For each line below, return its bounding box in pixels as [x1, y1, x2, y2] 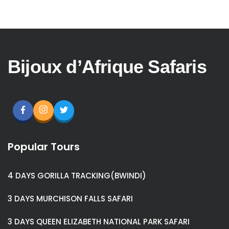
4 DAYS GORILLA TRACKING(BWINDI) [8, 170, 146, 181]
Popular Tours [8, 140, 80, 154]
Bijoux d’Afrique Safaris [8, 56, 207, 77]
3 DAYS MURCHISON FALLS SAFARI [8, 193, 133, 204]
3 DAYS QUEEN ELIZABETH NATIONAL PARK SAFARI [8, 216, 190, 227]
